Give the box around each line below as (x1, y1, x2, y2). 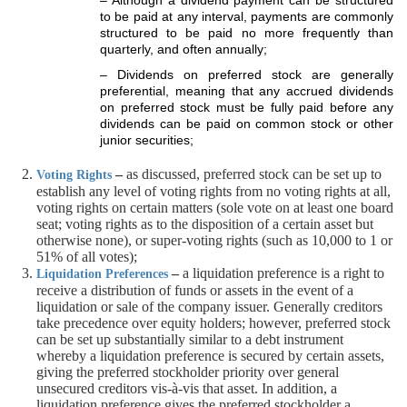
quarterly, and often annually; (100, 42, 267, 56)
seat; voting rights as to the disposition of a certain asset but (36, 216, 373, 232)
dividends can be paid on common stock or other (100, 116, 393, 131)
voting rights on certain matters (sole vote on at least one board (36, 200, 393, 215)
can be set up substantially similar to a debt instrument (36, 332, 343, 347)
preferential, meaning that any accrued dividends (100, 84, 393, 98)
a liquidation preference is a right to (179, 265, 384, 281)
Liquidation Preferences (36, 267, 168, 281)
